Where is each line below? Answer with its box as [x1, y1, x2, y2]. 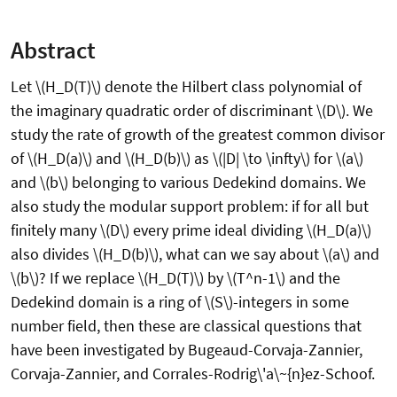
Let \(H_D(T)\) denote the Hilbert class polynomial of [11, 76, 362, 97]
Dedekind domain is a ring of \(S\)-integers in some [11, 292, 349, 313]
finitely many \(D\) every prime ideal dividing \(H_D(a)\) [11, 220, 371, 241]
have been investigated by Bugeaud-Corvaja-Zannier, [11, 339, 362, 361]
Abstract [11, 35, 96, 66]
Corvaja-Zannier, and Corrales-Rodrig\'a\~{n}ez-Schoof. [11, 363, 375, 385]
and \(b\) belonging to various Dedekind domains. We [11, 172, 366, 193]
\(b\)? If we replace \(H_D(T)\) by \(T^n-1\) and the [11, 268, 340, 289]
